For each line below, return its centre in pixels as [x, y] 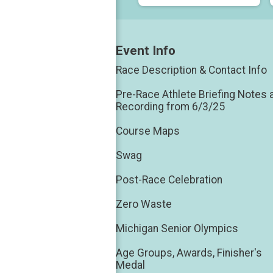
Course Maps [148, 131]
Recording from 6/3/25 [170, 107]
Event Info [146, 51]
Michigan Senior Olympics [177, 229]
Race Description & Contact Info [191, 70]
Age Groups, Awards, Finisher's [189, 253]
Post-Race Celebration [169, 180]
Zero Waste [144, 204]
